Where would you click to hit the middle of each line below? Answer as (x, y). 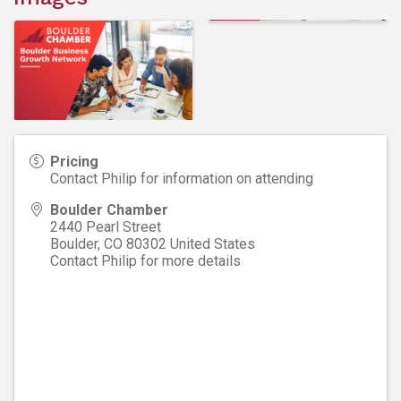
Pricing (74, 161)
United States (213, 243)
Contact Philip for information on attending (182, 178)
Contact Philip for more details (145, 260)
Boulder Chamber (109, 209)
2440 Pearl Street (106, 226)
